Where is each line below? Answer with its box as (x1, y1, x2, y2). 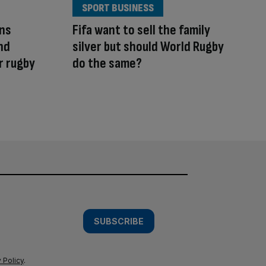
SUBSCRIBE (94, 216, 144, 226)
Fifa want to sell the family (72, 21, 210, 39)
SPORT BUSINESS (82, 2, 154, 15)
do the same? (72, 55, 142, 72)
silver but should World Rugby (72, 38, 224, 56)
